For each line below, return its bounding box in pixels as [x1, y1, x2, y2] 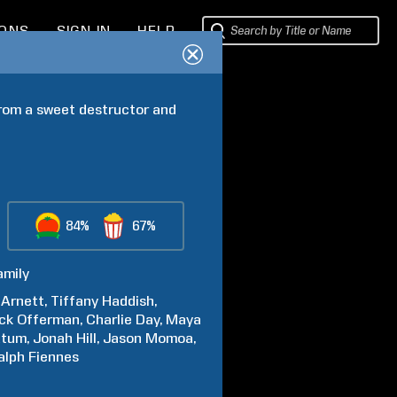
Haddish [102, 292, 155, 309]
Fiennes [28, 348, 80, 365]
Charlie [86, 311, 133, 328]
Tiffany [51, 292, 99, 309]
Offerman [17, 311, 81, 328]
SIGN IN [56, 23, 112, 39]
